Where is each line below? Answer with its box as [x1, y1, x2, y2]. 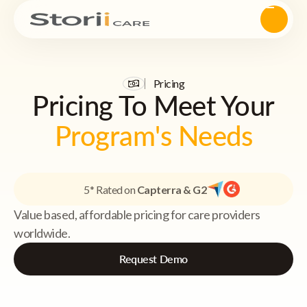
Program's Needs [54, 119, 253, 152]
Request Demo [119, 252, 188, 265]
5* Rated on [84, 182, 137, 196]
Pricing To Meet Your [32, 89, 275, 122]
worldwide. [14, 225, 71, 241]
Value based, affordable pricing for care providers [14, 207, 260, 222]
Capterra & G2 [136, 182, 207, 196]
